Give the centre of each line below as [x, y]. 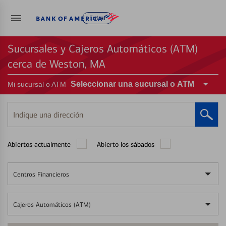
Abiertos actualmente [39, 145]
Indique [20, 119]
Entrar [97, 18]
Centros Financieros [41, 174]
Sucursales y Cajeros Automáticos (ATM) [103, 49]
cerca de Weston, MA [56, 64]
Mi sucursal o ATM [37, 84]
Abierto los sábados [126, 145]
